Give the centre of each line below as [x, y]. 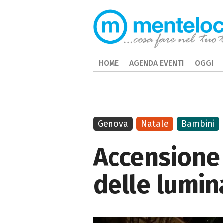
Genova [113, 124]
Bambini [198, 124]
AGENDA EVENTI [157, 63]
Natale [155, 124]
